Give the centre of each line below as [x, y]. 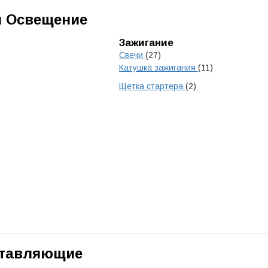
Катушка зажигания [159, 68]
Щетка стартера [152, 86]
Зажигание [146, 43]
